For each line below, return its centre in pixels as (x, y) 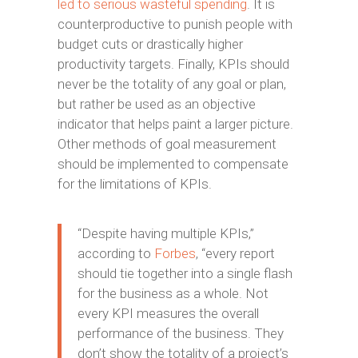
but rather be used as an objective (156, 104)
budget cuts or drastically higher (150, 44)
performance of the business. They (180, 333)
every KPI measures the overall (168, 313)
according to (115, 253)
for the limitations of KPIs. (134, 184)
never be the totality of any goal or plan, (171, 84)
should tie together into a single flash (185, 273)
